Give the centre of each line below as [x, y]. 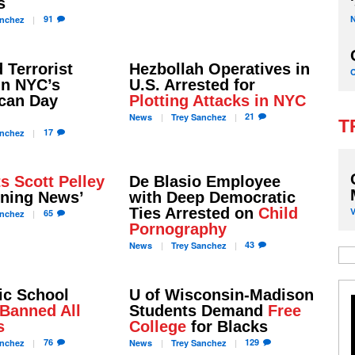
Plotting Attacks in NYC [217, 100]
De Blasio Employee [204, 181]
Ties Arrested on [193, 213]
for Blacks [227, 326]
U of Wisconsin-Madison [221, 294]
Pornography [177, 229]
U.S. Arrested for [192, 84]
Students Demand [198, 310]
